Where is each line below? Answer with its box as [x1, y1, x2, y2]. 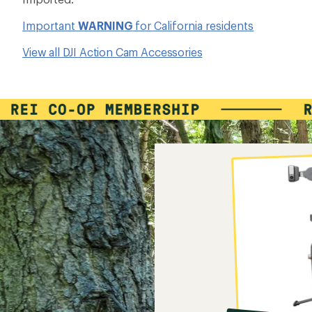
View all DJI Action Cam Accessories [22, 45, 203, 58]
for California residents [132, 19, 254, 32]
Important [22, 19, 78, 32]
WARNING [78, 19, 133, 32]
